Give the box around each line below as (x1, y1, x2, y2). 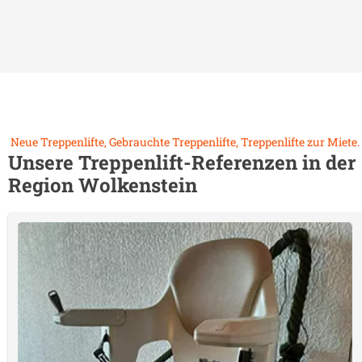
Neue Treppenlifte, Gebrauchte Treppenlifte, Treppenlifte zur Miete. (11, 134, 360, 149)
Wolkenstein (78, 172, 197, 198)
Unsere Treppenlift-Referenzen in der (8, 149, 356, 175)
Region (8, 172, 78, 198)
